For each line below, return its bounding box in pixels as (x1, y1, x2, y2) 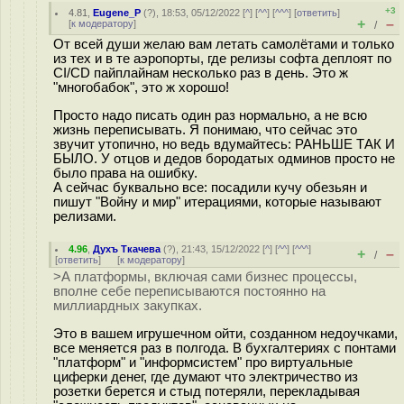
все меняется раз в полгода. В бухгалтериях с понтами (53, 340, 396, 355)
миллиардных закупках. (53, 298, 202, 313)
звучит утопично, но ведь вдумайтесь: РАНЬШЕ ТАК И (53, 136, 395, 151)
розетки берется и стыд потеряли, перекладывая (53, 383, 360, 399)
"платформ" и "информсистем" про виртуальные (53, 354, 353, 370)
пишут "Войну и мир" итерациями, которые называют (53, 194, 381, 209)
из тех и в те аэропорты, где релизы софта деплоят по (53, 51, 391, 66)
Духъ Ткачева (93, 243, 161, 254)
